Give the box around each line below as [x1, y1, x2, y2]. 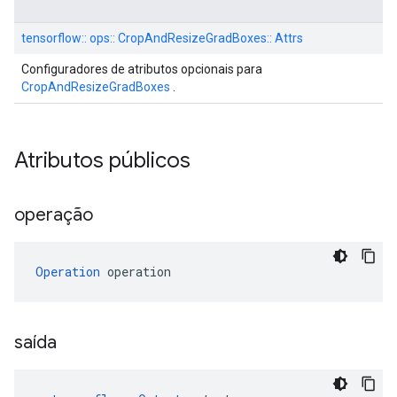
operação [14, 204, 97, 226]
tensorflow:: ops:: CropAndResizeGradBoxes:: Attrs [21, 31, 303, 45]
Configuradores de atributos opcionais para [21, 62, 262, 76]
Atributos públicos [14, 147, 196, 174]
